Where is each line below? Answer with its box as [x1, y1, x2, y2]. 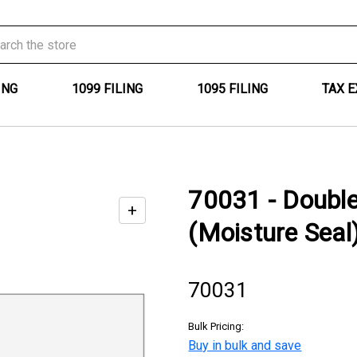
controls [137, 249, 197, 268]
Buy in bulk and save [188, 338, 302, 353]
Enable [137, 201, 185, 220]
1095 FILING [197, 81, 268, 96]
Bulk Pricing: [188, 320, 245, 332]
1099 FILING [71, 81, 143, 96]
